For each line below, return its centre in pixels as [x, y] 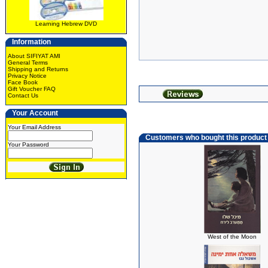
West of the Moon [232, 237]
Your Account [35, 113]
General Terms [28, 63]
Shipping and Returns [38, 69]
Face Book [23, 82]
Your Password [28, 144]
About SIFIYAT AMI [34, 56]
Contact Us [23, 95]
